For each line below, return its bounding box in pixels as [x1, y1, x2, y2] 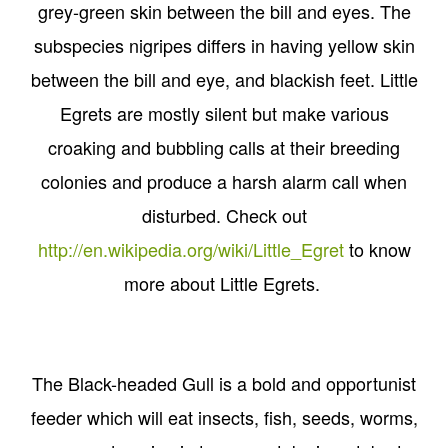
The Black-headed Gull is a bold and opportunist [32, 370, 416, 397]
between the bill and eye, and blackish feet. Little [30, 66, 418, 93]
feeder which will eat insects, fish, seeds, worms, [30, 404, 418, 431]
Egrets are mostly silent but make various [59, 100, 389, 127]
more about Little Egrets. [123, 270, 325, 297]
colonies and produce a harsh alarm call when [41, 168, 407, 195]
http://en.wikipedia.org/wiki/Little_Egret [37, 236, 344, 263]
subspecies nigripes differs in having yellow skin [33, 32, 415, 59]
